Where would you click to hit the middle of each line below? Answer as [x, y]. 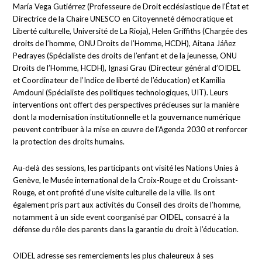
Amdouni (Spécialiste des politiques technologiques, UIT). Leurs [121, 93]
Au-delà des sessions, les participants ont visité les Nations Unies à [126, 168]
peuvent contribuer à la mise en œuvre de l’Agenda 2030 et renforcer [130, 130]
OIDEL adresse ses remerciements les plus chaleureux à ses [113, 256]
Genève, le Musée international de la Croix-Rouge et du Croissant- [126, 180]
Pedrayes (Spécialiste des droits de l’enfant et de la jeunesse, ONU [125, 56]
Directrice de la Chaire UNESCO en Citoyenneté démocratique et [123, 19]
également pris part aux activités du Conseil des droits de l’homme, [127, 205]
